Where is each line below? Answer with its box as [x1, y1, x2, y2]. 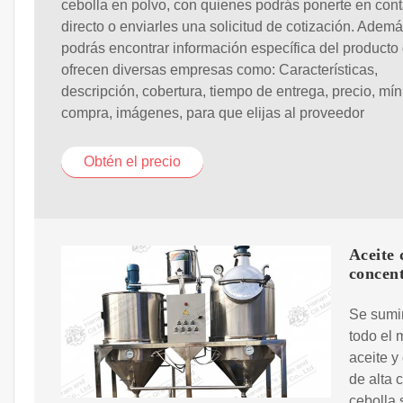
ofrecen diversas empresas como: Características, [61, 62, 378, 78]
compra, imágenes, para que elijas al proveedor [61, 105, 364, 121]
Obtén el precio [84, 154, 181, 170]
